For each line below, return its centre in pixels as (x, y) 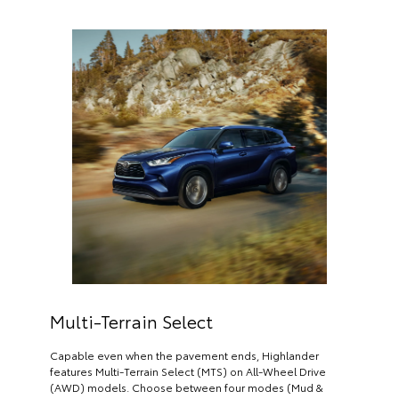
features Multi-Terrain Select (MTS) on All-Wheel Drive (188, 370)
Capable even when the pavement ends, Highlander (184, 354)
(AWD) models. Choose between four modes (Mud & (187, 387)
